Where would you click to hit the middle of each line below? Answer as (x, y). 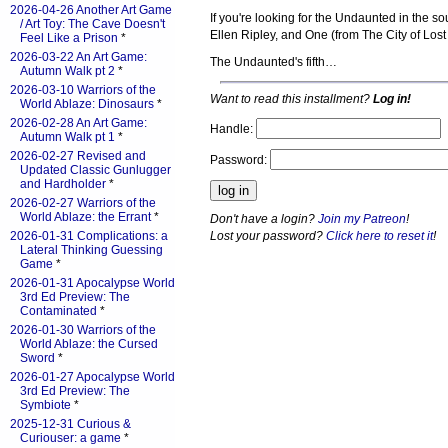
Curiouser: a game (70, 438)
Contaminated (58, 311)
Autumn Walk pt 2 (67, 71)
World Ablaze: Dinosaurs (87, 104)
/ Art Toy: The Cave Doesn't (92, 24)
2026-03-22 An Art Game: (78, 57)
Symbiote (45, 405)
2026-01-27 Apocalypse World (92, 377)
